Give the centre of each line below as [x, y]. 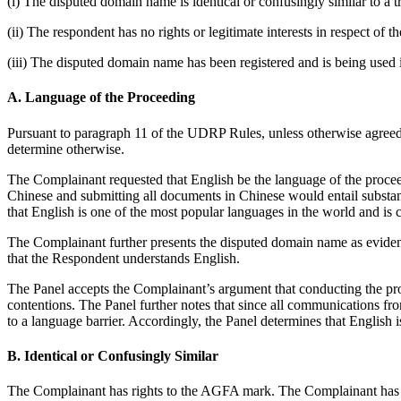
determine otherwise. [66, 149]
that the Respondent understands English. [124, 258]
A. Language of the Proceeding [101, 98]
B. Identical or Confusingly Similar [113, 355]
